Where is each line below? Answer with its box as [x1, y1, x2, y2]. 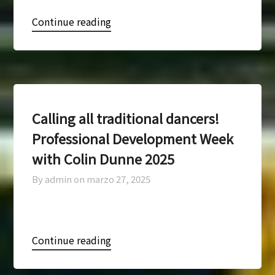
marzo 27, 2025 [87, 172, 151, 185]
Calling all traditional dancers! [32, 107, 220, 128]
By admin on [32, 172, 85, 185]
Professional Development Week [32, 128, 234, 148]
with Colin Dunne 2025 [32, 148, 175, 168]
